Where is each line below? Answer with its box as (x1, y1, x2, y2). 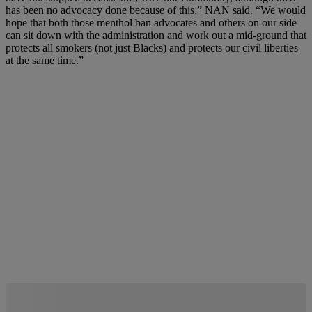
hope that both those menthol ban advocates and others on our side (6, 16, 297, 29)
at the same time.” (6, 54, 84, 66)
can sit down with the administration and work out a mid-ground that (6, 29, 306, 41)
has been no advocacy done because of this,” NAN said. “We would (6, 3, 306, 16)
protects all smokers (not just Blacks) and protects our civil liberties (6, 41, 298, 54)
